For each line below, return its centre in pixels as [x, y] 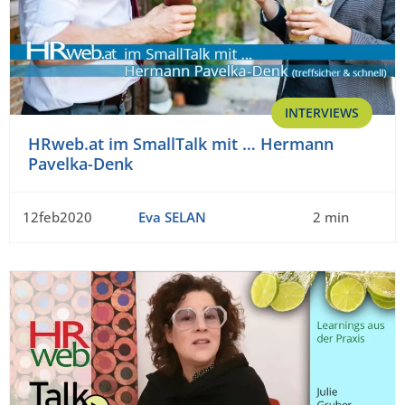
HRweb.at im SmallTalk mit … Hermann [181, 144]
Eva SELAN [172, 217]
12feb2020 [57, 217]
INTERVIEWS [322, 113]
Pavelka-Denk [80, 164]
